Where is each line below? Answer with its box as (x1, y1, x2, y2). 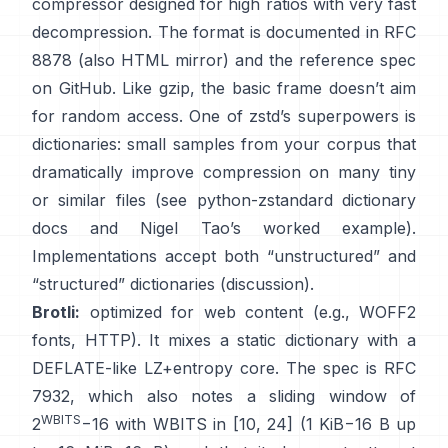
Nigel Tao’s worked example (140, 218, 407, 238)
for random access (32, 106, 179, 126)
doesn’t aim (328, 78, 416, 98)
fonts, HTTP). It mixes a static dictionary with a (32, 330, 416, 350)
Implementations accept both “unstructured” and (32, 246, 416, 266)
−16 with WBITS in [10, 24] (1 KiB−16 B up (81, 414, 416, 434)
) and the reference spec (223, 50, 416, 70)
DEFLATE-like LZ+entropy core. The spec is (32, 358, 377, 378)
